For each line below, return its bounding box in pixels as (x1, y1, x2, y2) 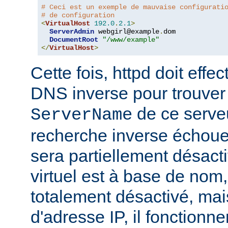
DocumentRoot (49, 35, 98, 44)
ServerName (31, 105, 132, 125)
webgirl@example (94, 27, 159, 36)
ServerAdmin (49, 27, 94, 36)
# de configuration (41, 11, 115, 19)
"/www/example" (102, 35, 159, 44)
